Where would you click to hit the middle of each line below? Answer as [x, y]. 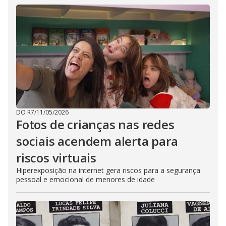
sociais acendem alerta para [97, 141]
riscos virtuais [56, 158]
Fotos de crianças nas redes [95, 124]
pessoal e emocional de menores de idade [86, 179]
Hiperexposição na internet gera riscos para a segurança [108, 170]
